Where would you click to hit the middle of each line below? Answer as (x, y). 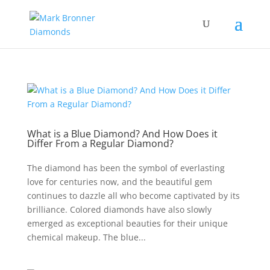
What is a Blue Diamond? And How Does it (122, 134)
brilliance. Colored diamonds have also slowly (119, 209)
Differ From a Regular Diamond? (100, 143)
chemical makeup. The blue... (86, 237)
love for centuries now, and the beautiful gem (119, 182)
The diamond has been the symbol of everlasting (126, 168)
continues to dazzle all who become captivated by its (133, 196)
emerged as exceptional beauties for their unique (127, 223)
